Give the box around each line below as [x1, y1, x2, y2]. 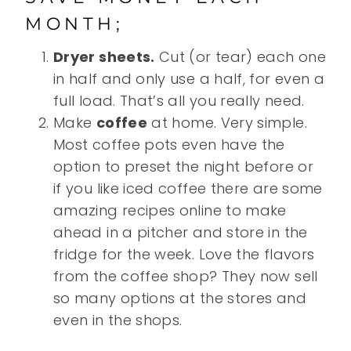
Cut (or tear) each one [154, 47, 326, 67]
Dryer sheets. [53, 47, 155, 67]
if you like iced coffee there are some [53, 179, 323, 199]
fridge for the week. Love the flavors [53, 244, 315, 265]
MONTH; [25, 13, 124, 35]
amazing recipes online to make [53, 201, 287, 221]
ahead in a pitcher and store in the [53, 223, 308, 243]
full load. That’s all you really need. [53, 91, 305, 111]
